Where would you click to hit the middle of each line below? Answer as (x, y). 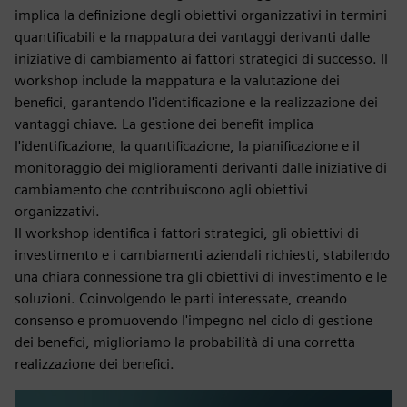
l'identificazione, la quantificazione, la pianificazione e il (187, 146)
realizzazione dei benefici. (94, 364)
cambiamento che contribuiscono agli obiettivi (161, 189)
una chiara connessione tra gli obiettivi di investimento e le (201, 277)
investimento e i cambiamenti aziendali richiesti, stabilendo (202, 255)
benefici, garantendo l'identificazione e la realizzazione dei (196, 102)
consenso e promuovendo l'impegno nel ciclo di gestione (194, 320)
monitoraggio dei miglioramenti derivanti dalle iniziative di (201, 168)
